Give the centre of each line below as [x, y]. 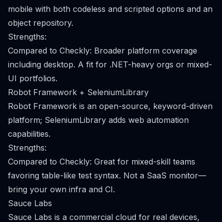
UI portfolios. [33, 78]
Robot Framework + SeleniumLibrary [78, 92]
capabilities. [29, 134]
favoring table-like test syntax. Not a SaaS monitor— [107, 175]
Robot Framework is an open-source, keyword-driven [110, 106]
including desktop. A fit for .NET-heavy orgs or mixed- [110, 64]
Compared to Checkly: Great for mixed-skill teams [102, 162]
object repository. [41, 23]
